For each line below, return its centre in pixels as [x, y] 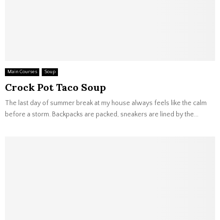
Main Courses [22, 72]
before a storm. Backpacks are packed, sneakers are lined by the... [102, 114]
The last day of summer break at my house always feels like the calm [106, 103]
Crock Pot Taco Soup [55, 87]
